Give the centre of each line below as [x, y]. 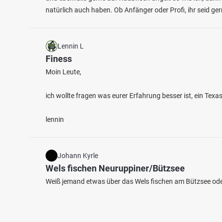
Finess [59, 59]
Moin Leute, [63, 72]
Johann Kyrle [78, 156]
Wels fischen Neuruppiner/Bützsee [115, 168]
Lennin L [71, 46]
